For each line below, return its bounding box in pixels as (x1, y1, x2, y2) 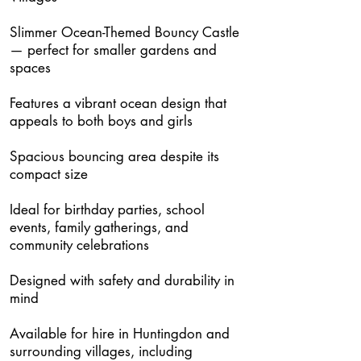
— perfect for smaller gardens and (10, 41, 217, 59)
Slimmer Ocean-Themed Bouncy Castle (10, 23, 239, 41)
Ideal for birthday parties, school (10, 201, 205, 218)
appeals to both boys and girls (10, 112, 193, 130)
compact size (10, 165, 88, 183)
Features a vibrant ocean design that (10, 94, 226, 112)
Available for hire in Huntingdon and (10, 325, 230, 342)
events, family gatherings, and (10, 218, 189, 236)
